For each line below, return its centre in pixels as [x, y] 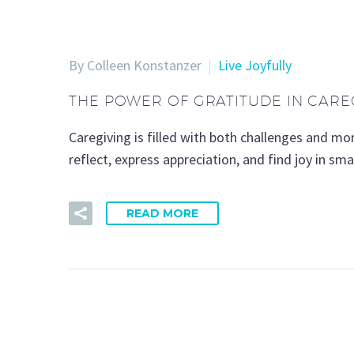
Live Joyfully [255, 65]
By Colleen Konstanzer [135, 65]
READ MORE [162, 214]
